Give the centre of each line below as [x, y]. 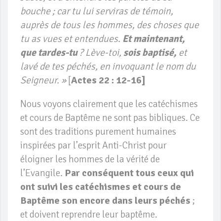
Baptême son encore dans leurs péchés [106, 201]
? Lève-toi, [100, 53]
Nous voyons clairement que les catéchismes [109, 104]
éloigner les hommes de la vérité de [90, 159]
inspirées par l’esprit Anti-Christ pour [93, 146]
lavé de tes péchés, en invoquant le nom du [108, 67]
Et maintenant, [154, 39]
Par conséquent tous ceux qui [129, 173]
